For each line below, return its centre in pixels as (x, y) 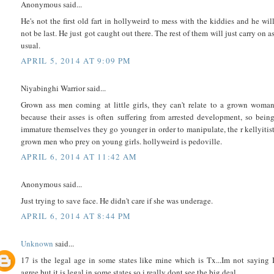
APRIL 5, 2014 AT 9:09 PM (76, 61)
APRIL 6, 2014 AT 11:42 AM (79, 157)
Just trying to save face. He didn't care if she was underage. (117, 200)
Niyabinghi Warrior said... (63, 88)
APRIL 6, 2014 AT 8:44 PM (76, 216)
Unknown (37, 244)
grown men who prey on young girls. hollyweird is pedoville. (121, 141)
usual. (31, 45)
